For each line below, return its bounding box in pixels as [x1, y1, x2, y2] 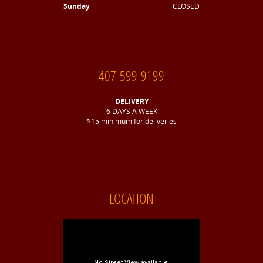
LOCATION [109, 189, 154, 208]
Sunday [63, 1, 90, 12]
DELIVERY [114, 96, 149, 107]
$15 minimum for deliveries [86, 116, 177, 127]
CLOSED [173, 1, 200, 12]
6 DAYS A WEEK [106, 106, 157, 117]
